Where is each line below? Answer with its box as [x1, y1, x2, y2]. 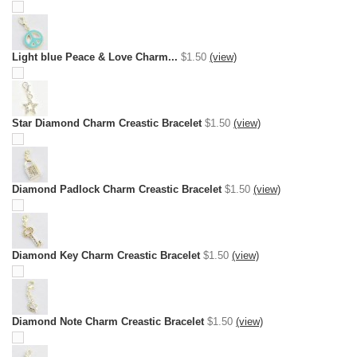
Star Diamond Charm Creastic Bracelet [12, 117, 202, 129]
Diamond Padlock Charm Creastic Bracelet [12, 183, 222, 195]
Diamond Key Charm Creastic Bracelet [12, 249, 200, 261]
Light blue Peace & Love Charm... [12, 51, 178, 63]
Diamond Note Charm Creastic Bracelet [12, 316, 204, 328]
